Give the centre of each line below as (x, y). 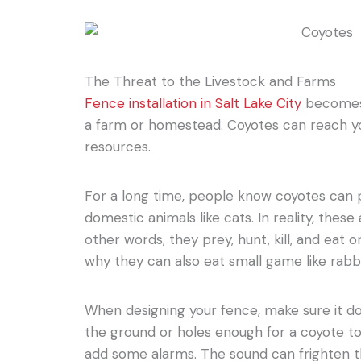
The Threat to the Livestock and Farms (211, 81)
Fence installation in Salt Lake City (193, 103)
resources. (118, 146)
